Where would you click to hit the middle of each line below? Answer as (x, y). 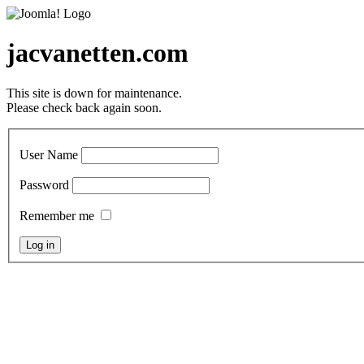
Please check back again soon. (84, 107)
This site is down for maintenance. (94, 93)
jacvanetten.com (97, 53)
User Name (49, 155)
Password (44, 185)
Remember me (57, 216)
